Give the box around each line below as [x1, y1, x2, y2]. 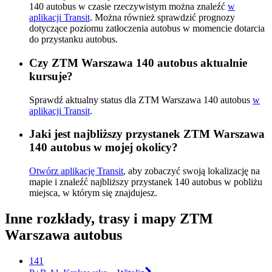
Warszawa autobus [5, 227, 122, 243]
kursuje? [29, 69, 73, 83]
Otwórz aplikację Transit [29, 166, 123, 177]
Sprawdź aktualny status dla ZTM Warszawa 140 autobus [29, 94, 253, 105]
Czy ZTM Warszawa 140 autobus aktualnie [29, 56, 247, 69]
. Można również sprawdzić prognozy [90, 12, 235, 23]
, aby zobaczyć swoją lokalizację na [123, 166, 260, 177]
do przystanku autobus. [29, 34, 118, 45]
